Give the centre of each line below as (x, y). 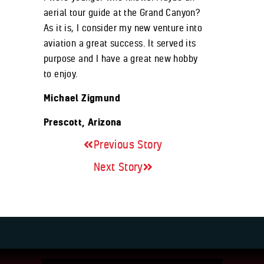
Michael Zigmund (82, 98)
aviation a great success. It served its (120, 43)
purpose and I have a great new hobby (121, 59)
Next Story (118, 167)
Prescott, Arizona (83, 122)
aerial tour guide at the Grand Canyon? (122, 13)
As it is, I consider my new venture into (123, 28)
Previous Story (128, 145)
